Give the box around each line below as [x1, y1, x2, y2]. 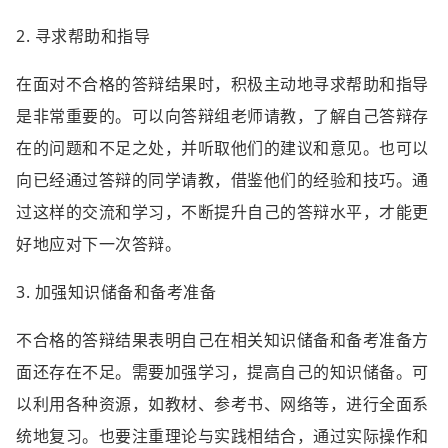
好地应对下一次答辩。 [16, 233, 181, 255]
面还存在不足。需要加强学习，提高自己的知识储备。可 [16, 361, 429, 383]
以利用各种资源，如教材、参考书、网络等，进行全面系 [16, 393, 429, 415]
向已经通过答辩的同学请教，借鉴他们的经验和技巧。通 [16, 169, 429, 191]
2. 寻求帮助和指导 [16, 25, 150, 47]
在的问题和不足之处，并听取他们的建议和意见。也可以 [16, 137, 429, 159]
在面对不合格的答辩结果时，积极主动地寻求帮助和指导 [16, 73, 429, 95]
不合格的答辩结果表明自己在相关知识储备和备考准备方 [16, 329, 429, 351]
